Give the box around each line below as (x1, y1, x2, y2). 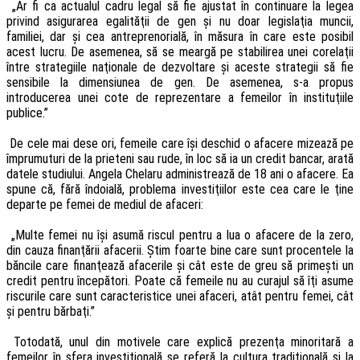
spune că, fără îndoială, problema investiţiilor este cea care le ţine (6, 181, 354, 197)
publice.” (6, 104, 48, 121)
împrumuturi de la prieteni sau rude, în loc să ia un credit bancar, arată (6, 150, 354, 166)
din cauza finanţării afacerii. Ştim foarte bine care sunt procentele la (6, 242, 354, 258)
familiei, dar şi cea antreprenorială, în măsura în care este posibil (6, 28, 354, 44)
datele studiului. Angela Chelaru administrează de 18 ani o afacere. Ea (6, 166, 354, 182)
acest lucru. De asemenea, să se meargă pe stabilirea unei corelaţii (6, 43, 354, 59)
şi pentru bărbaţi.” (6, 303, 95, 319)
